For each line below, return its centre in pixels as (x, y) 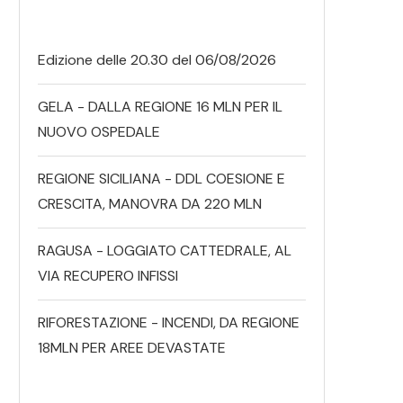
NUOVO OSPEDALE (99, 131)
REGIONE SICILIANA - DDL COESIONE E (161, 178)
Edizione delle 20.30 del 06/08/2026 (157, 59)
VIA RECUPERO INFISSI (108, 275)
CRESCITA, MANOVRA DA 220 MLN (150, 203)
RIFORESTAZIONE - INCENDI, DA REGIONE (169, 322)
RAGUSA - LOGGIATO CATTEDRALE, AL (165, 250)
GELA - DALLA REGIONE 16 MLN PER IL (160, 106)
